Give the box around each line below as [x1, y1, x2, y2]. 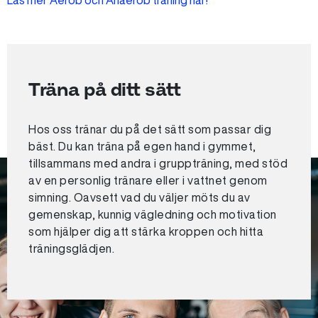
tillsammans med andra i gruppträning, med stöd [28, 158, 287, 169]
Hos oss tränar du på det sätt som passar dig [28, 124, 271, 135]
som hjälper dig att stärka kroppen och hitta [28, 226, 263, 237]
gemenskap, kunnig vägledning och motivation [28, 209, 277, 220]
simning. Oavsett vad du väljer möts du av [28, 192, 251, 203]
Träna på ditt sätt [28, 79, 180, 99]
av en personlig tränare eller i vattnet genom [28, 175, 268, 186]
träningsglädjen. [28, 243, 114, 254]
